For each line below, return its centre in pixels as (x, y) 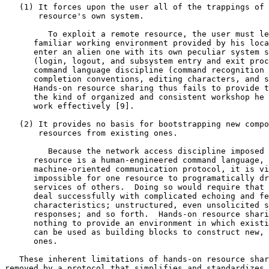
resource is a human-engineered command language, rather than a (19, 160)
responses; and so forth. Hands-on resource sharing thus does (19, 214)
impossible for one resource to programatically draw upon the (19, 178)
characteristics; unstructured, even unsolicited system (19, 205)
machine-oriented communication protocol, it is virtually (19, 169)
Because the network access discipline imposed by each (26, 151)
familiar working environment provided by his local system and (19, 43)
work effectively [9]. (19, 106)
